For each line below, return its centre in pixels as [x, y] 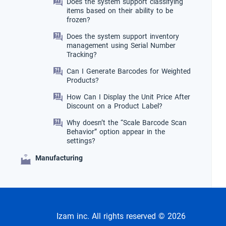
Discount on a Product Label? [115, 106]
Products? [83, 80]
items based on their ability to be [120, 11]
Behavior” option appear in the [116, 132]
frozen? [78, 20]
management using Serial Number [121, 46]
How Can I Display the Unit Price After [128, 97]
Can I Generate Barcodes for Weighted [129, 71]
